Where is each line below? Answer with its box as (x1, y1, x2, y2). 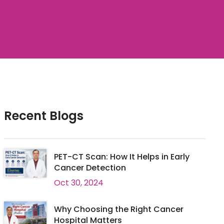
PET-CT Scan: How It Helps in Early (53, 151, 189, 162)
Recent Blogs (3, 107, 83, 124)
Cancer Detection (53, 162, 126, 173)
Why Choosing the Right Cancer (53, 203, 183, 215)
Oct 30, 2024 (53, 177, 103, 188)
